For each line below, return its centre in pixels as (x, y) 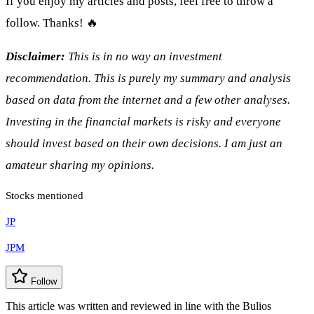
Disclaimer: (35, 57)
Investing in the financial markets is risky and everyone (143, 122)
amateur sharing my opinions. (80, 165)
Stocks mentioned (45, 196)
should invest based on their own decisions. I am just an (144, 144)
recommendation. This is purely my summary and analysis (148, 78)
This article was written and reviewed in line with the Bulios (138, 306)
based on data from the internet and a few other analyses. (148, 100)
